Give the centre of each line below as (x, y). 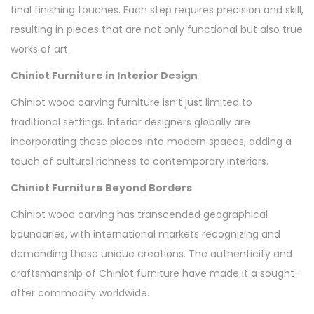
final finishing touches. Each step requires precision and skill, (157, 10)
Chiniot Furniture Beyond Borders (101, 188)
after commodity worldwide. (80, 293)
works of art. (40, 49)
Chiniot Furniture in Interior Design (104, 76)
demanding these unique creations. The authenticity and (151, 254)
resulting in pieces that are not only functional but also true (157, 30)
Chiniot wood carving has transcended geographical (139, 215)
